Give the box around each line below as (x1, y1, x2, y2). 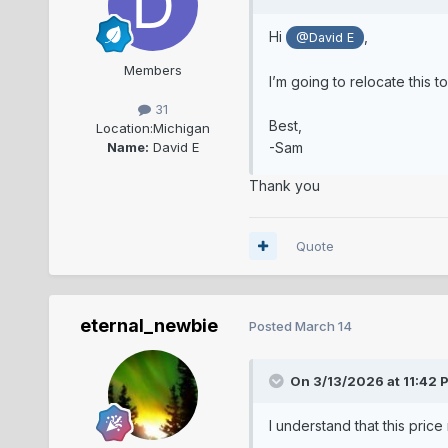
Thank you (248, 176, 320, 194)
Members (123, 61, 182, 78)
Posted (248, 318, 295, 335)
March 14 (294, 318, 352, 335)
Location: (95, 119, 153, 136)
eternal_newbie (79, 314, 218, 336)
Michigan (152, 119, 210, 136)
